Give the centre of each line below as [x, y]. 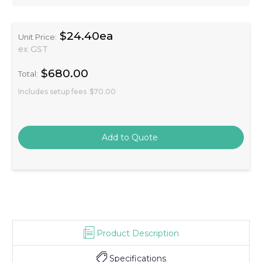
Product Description [137, 233]
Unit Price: [37, 37]
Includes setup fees [52, 91]
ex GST [33, 49]
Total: [28, 74]
